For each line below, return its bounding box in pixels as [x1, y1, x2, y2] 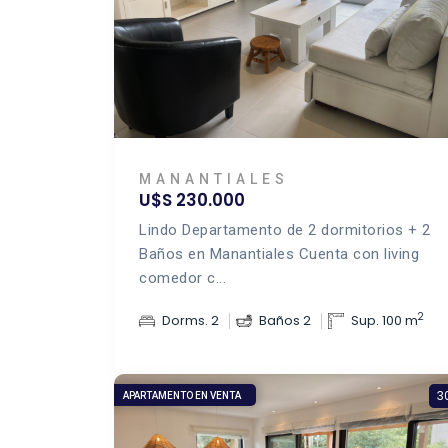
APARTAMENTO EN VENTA [123, 390, 241, 401]
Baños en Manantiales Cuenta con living [139, 245, 419, 263]
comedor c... [139, 269, 226, 287]
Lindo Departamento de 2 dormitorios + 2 [139, 221, 431, 239]
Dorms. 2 [162, 311, 219, 330]
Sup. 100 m [351, 311, 418, 330]
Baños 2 [259, 311, 311, 330]
